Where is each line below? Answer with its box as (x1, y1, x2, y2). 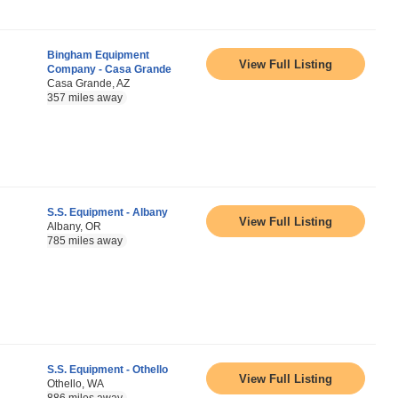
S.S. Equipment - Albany (47, 206, 168, 219)
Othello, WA (47, 378, 104, 390)
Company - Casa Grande (47, 63, 171, 76)
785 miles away (47, 235, 123, 247)
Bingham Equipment (47, 49, 149, 61)
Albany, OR (47, 220, 101, 233)
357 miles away (47, 92, 123, 104)
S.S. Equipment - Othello (47, 363, 168, 376)
